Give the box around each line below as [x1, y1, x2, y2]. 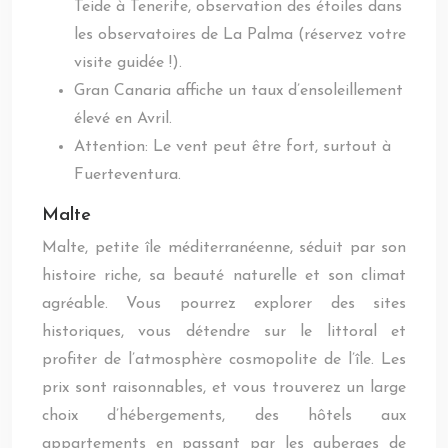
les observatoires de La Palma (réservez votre [74, 27, 406, 43]
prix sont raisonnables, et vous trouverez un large [42, 380, 406, 396]
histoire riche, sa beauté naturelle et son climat [42, 268, 406, 284]
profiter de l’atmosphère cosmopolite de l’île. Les [42, 352, 406, 368]
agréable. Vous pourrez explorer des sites [42, 296, 406, 312]
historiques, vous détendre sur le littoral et [42, 324, 406, 340]
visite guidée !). [74, 55, 182, 71]
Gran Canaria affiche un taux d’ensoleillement [74, 83, 403, 99]
